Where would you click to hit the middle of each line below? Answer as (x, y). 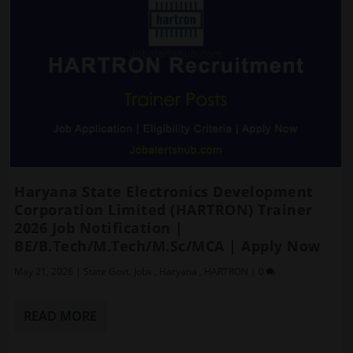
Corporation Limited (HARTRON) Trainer (163, 210)
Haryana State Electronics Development (164, 192)
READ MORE (61, 316)
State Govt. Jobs (118, 272)
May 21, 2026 (44, 272)
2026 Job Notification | (99, 228)
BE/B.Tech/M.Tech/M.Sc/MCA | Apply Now (167, 246)
